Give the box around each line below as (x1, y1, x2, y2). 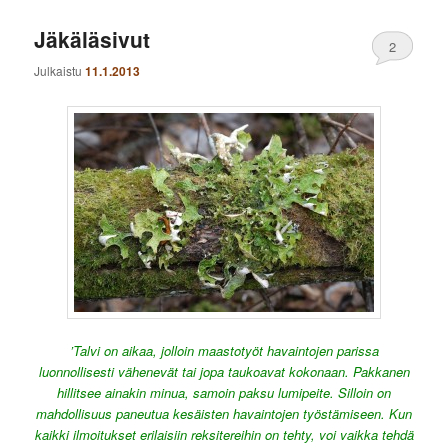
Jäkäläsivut (34, 24, 151, 55)
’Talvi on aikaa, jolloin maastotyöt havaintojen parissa (69, 341, 379, 361)
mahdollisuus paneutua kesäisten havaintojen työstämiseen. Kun (36, 404, 412, 424)
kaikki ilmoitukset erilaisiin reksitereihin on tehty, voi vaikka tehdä (34, 425, 414, 445)
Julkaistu (34, 61, 86, 79)
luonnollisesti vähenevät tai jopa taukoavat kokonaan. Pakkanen (38, 362, 410, 382)
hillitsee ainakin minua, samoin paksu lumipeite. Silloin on (57, 383, 391, 403)
